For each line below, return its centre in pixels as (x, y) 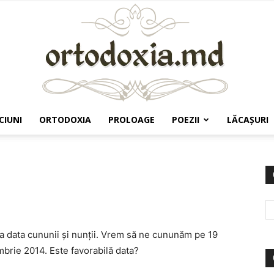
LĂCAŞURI (248, 120)
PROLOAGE (131, 120)
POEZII (186, 120)
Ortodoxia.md (164, 144)
